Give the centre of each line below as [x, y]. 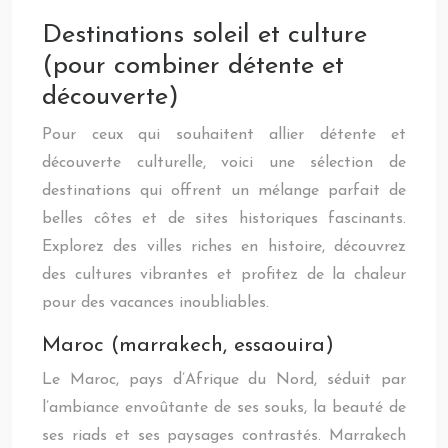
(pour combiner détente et [193, 66]
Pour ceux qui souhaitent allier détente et [224, 135]
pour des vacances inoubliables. [155, 303]
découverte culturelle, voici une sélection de [224, 163]
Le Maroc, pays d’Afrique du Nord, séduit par [224, 380]
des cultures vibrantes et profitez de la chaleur [224, 275]
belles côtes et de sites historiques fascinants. [224, 219]
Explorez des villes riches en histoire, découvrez [224, 247]
